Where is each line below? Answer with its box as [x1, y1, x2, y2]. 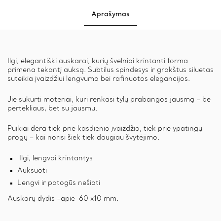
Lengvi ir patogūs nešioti [17, 180, 100, 187]
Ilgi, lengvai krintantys [17, 155, 93, 162]
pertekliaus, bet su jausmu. [7, 105, 97, 112]
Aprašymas [91, 10, 130, 18]
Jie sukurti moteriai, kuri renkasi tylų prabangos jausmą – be [7, 96, 211, 103]
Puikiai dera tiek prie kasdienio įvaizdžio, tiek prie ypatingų [7, 125, 202, 133]
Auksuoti [17, 167, 47, 175]
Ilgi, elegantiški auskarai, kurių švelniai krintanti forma [7, 57, 188, 65]
